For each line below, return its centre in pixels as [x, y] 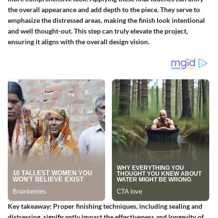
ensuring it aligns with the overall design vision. [79, 41]
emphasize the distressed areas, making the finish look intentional [106, 20]
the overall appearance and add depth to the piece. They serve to [104, 9]
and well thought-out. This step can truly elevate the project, [98, 31]
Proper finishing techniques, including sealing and [127, 206]
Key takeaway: [30, 206]
